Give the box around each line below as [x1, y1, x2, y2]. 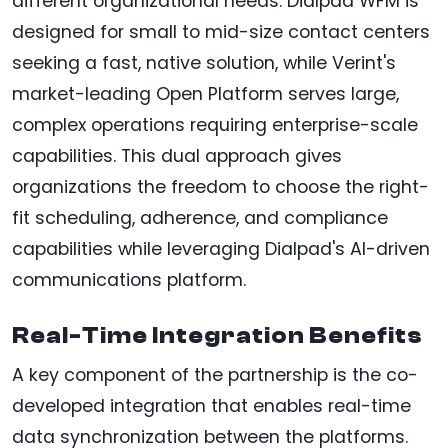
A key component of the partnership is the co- [12, 362, 418, 387]
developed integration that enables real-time [12, 393, 411, 418]
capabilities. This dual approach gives [12, 143, 342, 168]
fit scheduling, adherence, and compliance [12, 205, 388, 230]
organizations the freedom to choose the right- [12, 174, 429, 199]
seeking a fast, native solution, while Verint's [12, 50, 396, 75]
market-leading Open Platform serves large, [12, 81, 399, 106]
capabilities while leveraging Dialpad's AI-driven [12, 236, 430, 261]
